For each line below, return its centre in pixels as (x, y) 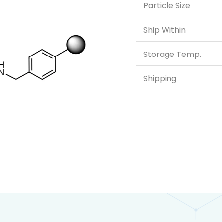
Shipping (160, 78)
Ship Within (165, 30)
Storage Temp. (172, 54)
